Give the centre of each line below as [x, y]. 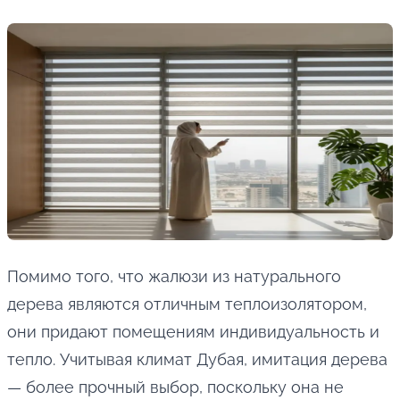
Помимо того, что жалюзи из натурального [174, 277]
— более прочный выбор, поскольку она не [175, 387]
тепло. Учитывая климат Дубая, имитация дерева [197, 360]
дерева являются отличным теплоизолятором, [187, 304]
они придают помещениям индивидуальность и [193, 332]
